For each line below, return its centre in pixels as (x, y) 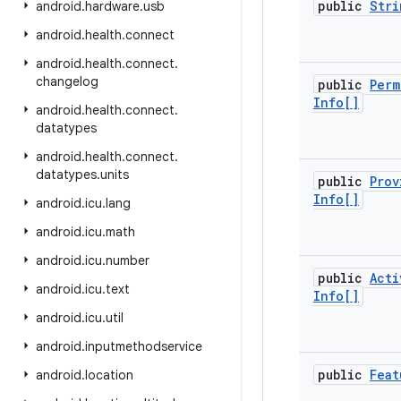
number (128, 260)
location (109, 375)
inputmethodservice (144, 346)
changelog (67, 81)
